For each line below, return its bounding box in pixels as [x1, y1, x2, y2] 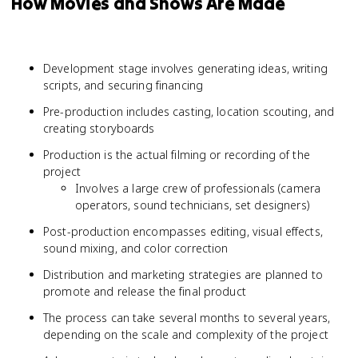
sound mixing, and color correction [43, 241, 229, 256]
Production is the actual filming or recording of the [43, 147, 310, 162]
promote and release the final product [43, 284, 246, 299]
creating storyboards [43, 121, 155, 136]
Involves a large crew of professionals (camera [75, 181, 321, 196]
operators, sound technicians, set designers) [75, 197, 309, 213]
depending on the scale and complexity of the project [43, 327, 328, 342]
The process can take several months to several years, [43, 310, 330, 325]
